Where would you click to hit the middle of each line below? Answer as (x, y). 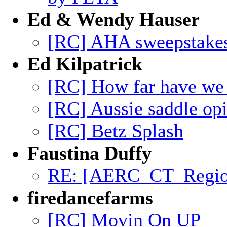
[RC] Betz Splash (116, 131)
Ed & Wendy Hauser (113, 19)
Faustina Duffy (89, 153)
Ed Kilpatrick (85, 64)
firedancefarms (90, 198)
